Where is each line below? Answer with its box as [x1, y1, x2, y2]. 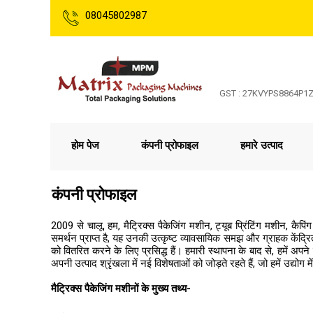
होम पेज [71, 139, 99, 152]
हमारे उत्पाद [240, 139, 283, 152]
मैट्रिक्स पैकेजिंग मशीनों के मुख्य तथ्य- [51, 282, 191, 295]
